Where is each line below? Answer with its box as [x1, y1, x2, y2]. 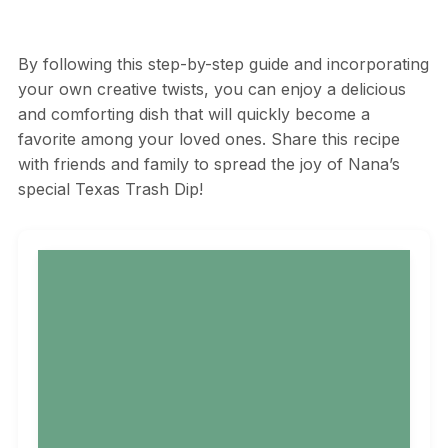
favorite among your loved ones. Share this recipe [17, 128, 400, 149]
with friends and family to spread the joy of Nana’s [17, 153, 400, 174]
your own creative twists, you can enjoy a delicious [17, 78, 406, 99]
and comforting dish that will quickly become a [17, 103, 370, 124]
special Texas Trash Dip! [17, 178, 203, 199]
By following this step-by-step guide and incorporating [17, 53, 429, 74]
